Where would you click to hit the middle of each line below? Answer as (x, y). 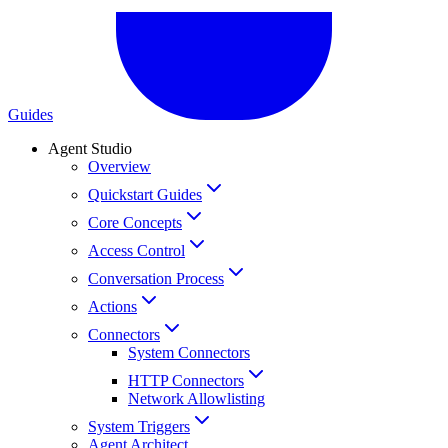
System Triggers (139, 426)
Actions (112, 306)
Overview (119, 166)
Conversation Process (156, 278)
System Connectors (189, 352)
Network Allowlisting (196, 398)
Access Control (136, 250)
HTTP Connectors (186, 380)
